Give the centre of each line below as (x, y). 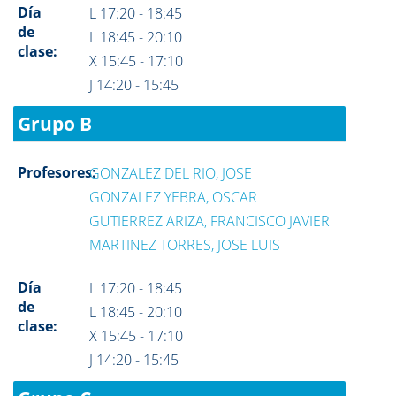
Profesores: (57, 172)
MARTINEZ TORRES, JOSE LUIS (185, 245)
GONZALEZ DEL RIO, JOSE (171, 173)
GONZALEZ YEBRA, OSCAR (174, 197)
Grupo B (55, 124)
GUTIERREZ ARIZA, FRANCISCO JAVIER (210, 221)
